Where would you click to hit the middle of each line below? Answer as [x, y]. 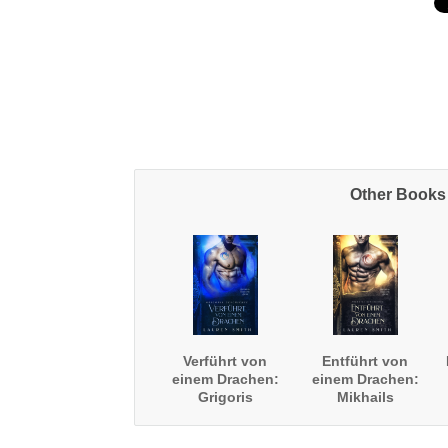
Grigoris [225, 397]
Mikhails [365, 397]
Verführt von [225, 361]
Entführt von [365, 361]
